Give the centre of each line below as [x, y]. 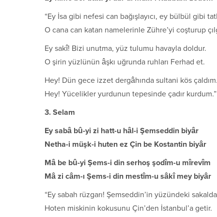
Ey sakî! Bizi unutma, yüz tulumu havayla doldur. [125, 48]
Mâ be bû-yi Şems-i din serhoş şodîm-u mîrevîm [128, 163]
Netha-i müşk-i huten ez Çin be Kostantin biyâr [125, 144]
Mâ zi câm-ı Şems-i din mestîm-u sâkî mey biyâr [128, 176]
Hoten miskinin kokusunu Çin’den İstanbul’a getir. [128, 208]
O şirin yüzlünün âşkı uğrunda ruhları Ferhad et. [125, 62]
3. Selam [60, 112]
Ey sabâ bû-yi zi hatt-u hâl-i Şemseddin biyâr [122, 131]
